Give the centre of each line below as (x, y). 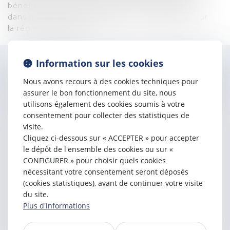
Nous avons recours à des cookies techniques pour (111, 81)
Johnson (122, 76)
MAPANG (185, 76)
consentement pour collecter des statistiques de (106, 115)
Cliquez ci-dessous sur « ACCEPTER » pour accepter (111, 138)
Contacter (53, 76)
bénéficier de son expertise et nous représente (103, 6)
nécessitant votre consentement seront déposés (106, 172)
